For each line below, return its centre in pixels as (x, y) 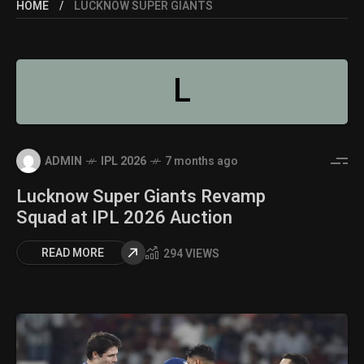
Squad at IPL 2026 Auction (124, 218)
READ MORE (73, 253)
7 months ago (201, 161)
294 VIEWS (191, 253)
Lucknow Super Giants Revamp (141, 197)
